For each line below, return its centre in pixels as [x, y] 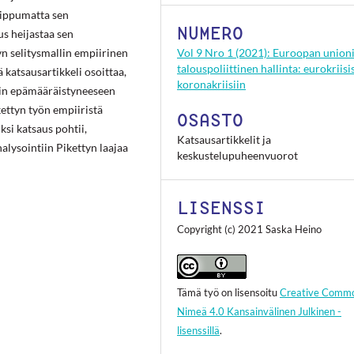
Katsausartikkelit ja [224, 140]
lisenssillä [199, 331]
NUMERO [211, 34]
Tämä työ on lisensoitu [229, 293]
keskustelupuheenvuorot [238, 156]
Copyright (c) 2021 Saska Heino [250, 230]
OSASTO [211, 121]
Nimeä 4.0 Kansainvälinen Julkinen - [260, 312]
